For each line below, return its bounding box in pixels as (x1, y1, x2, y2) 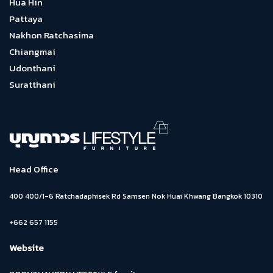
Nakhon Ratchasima (9, 28, 94, 42)
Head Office (9, 162, 58, 176)
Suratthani (9, 77, 55, 91)
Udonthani (9, 61, 55, 75)
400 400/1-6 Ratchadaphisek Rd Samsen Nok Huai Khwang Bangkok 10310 (9, 191, 263, 202)
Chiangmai (9, 44, 55, 58)
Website (9, 241, 44, 255)
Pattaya (9, 12, 43, 26)
